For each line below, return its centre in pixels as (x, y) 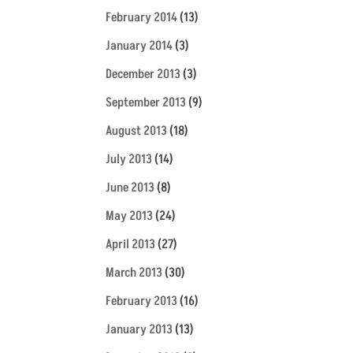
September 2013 (146, 103)
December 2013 (143, 74)
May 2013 (130, 216)
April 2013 (131, 245)
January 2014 (139, 46)
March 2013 (134, 273)
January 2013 (139, 330)
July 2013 (129, 160)
